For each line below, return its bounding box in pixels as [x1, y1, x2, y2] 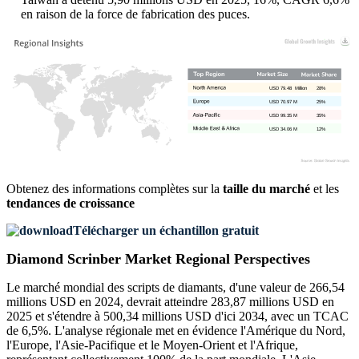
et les [310, 182, 339, 196]
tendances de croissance [6, 196, 135, 211]
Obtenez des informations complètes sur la [6, 182, 223, 196]
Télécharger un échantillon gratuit [73, 224, 259, 238]
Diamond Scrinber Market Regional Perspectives [6, 251, 310, 268]
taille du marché [223, 182, 310, 196]
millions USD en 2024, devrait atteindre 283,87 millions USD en [6, 295, 334, 309]
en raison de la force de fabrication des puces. [21, 7, 250, 22]
